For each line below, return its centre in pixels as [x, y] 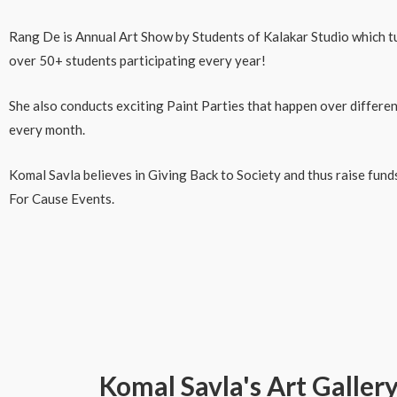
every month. [47, 129]
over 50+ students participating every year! [137, 60]
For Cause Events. [62, 198]
